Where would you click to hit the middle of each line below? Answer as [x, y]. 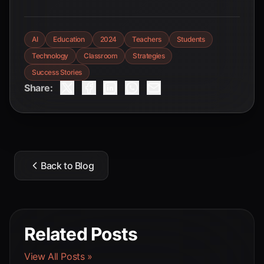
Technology [50, 56]
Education [69, 39]
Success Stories [57, 72]
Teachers [147, 39]
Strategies [149, 56]
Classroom [101, 56]
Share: [39, 88]
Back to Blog [67, 166]
